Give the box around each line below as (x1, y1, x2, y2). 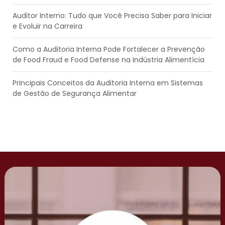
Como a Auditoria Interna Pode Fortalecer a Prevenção (13, 44, 205, 54)
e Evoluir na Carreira (13, 21, 82, 31)
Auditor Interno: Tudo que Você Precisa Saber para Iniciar (13, 10, 212, 21)
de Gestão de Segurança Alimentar (13, 88, 137, 98)
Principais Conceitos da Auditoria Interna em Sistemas (13, 77, 203, 88)
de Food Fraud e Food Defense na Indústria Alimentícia (13, 54, 204, 65)
